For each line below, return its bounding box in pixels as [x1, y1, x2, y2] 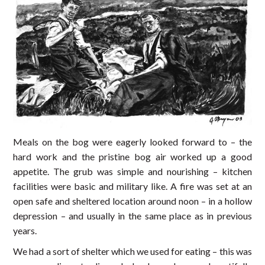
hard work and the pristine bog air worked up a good [13, 150, 252, 162]
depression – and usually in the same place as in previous [13, 209, 252, 221]
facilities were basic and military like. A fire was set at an [13, 180, 252, 192]
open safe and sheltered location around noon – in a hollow [13, 195, 252, 206]
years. [13, 224, 37, 236]
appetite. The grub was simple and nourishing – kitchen [13, 165, 252, 177]
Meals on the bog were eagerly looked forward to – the [13, 135, 252, 147]
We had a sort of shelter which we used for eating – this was [13, 245, 252, 257]
